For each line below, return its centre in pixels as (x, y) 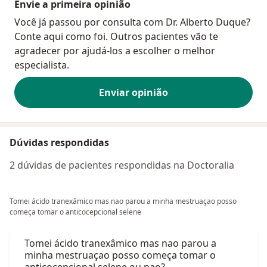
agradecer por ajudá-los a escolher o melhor (115, 50)
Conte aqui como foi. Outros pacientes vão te (116, 36)
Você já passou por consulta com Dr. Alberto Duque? (132, 22)
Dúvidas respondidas (59, 142)
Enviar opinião (133, 92)
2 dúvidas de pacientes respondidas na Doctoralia (122, 165)
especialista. (42, 65)
